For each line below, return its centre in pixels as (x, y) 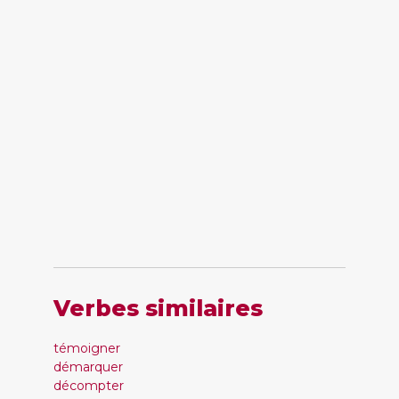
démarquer (88, 367)
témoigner (87, 348)
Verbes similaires (158, 308)
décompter (89, 386)
